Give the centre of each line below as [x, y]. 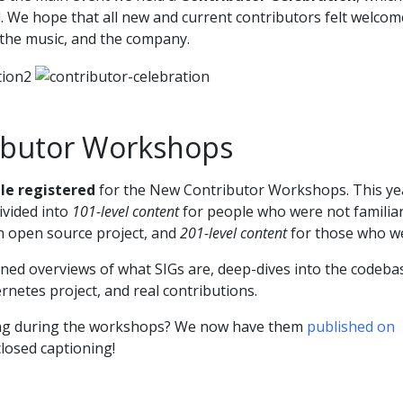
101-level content [125, 211]
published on [351, 326]
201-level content [233, 233]
